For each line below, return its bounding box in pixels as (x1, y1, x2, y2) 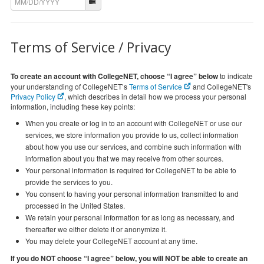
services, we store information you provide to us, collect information (25, 130, 239, 140)
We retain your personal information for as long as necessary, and (25, 212, 235, 222)
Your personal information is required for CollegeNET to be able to (25, 165, 236, 175)
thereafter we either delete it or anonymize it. (25, 224, 167, 234)
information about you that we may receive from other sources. (25, 153, 223, 163)
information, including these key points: (11, 101, 135, 111)
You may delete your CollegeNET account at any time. (25, 236, 197, 246)
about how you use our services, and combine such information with (25, 141, 242, 151)
